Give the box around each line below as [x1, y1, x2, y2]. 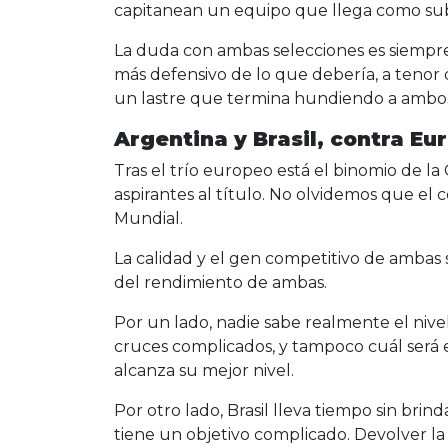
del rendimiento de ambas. [114, 273, 327, 293]
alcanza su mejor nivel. [114, 361, 294, 381]
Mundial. [114, 209, 183, 229]
